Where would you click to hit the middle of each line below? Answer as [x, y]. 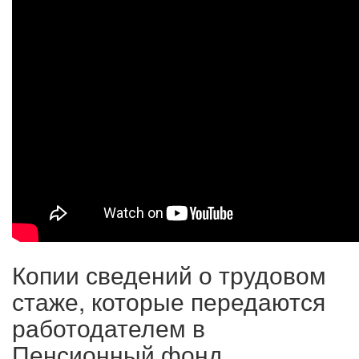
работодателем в [109, 327]
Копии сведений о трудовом [169, 274]
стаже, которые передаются [169, 301]
